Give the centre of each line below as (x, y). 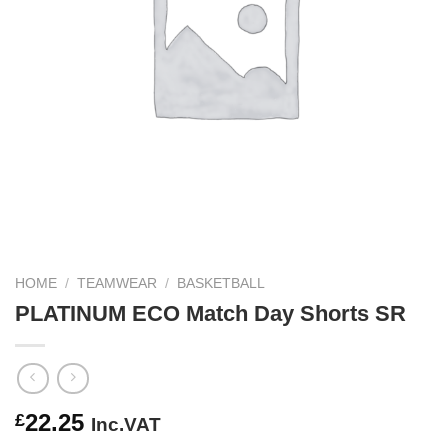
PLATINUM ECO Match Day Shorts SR (210, 314)
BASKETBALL (221, 284)
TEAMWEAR (117, 284)
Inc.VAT (126, 424)
